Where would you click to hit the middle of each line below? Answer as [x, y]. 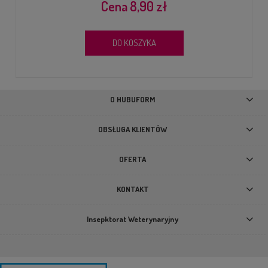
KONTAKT [133, 189]
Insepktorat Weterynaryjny [133, 219]
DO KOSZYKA [134, 42]
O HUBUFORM [133, 100]
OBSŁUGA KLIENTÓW [133, 130]
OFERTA [133, 159]
